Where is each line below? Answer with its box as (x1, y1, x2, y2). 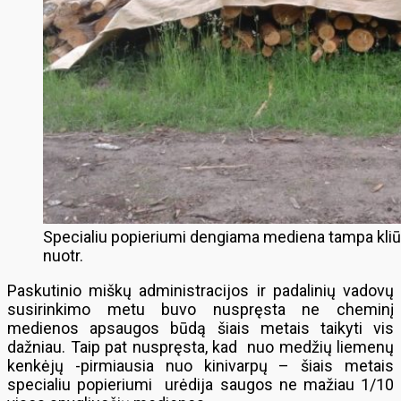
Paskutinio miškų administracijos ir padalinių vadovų (7, 281, 394, 300)
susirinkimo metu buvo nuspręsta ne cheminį (7, 300, 394, 319)
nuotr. (43, 246, 83, 265)
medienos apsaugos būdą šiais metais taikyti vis (7, 319, 394, 337)
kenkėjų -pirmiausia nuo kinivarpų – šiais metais (7, 356, 394, 375)
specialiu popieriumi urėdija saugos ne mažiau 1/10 (7, 375, 394, 394)
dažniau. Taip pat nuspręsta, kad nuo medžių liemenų (7, 337, 394, 356)
